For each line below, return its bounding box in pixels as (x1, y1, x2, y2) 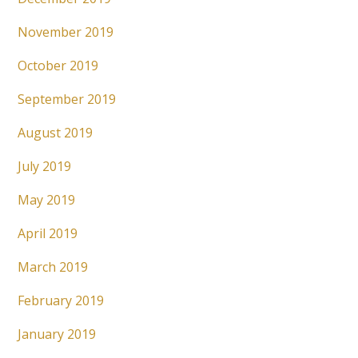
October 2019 (18, 57, 99, 75)
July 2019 (18, 157, 72, 176)
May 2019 (18, 191, 76, 209)
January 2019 (18, 325, 97, 344)
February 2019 (18, 292, 105, 310)
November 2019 (18, 23, 114, 42)
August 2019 (18, 124, 93, 142)
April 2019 (18, 225, 78, 243)
